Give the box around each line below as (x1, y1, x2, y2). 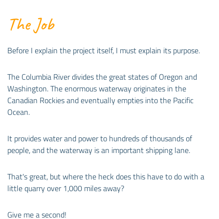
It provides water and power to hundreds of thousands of (7, 132, 192, 144)
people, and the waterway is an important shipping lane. (7, 144, 190, 156)
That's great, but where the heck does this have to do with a (7, 170, 204, 182)
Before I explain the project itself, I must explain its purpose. (7, 44, 200, 56)
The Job (7, 12, 54, 35)
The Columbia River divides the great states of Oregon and (7, 70, 197, 83)
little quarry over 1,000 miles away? (7, 182, 124, 194)
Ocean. (7, 106, 30, 118)
